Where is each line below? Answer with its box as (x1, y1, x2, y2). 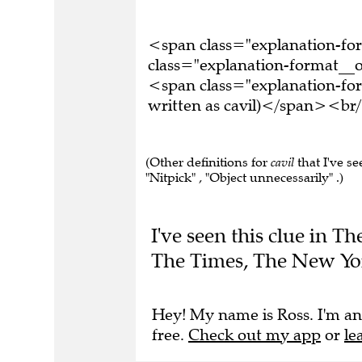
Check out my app (188, 324, 321, 345)
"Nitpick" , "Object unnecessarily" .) (145, 170, 343, 185)
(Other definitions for (145, 154, 271, 170)
